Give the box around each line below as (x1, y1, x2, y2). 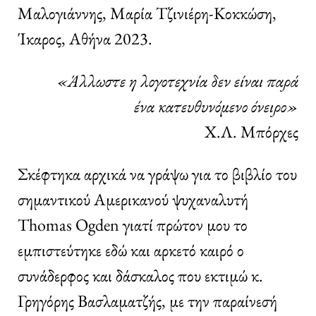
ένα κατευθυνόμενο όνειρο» (134, 95, 298, 117)
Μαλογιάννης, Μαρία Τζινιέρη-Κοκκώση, (18, 1, 276, 24)
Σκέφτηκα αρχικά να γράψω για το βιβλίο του (18, 162, 297, 185)
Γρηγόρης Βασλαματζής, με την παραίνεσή (18, 289, 277, 312)
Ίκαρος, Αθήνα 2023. (18, 27, 152, 49)
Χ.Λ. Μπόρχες (205, 120, 298, 142)
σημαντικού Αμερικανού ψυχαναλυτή (18, 188, 248, 210)
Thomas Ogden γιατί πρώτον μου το (18, 213, 248, 236)
